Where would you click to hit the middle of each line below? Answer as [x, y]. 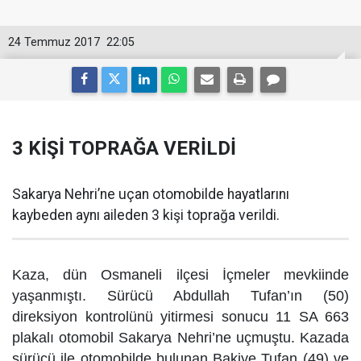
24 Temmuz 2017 [54, 42]
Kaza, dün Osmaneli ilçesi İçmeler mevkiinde [180, 275]
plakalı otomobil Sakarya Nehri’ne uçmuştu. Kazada [180, 338]
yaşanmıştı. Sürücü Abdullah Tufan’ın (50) [180, 296]
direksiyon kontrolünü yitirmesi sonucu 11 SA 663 [180, 317]
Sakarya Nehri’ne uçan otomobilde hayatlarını [151, 194]
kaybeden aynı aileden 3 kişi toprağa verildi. [146, 215]
